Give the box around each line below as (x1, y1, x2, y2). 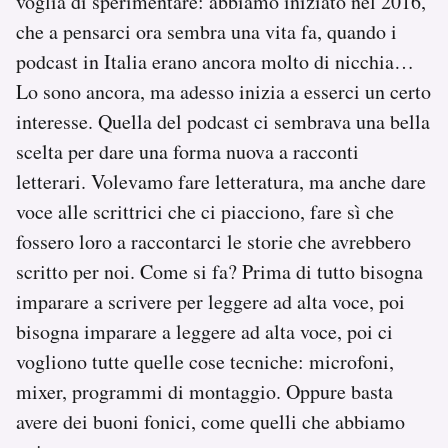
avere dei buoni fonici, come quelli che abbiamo (16, 407, 405, 435)
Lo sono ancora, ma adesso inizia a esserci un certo (16, 77, 431, 105)
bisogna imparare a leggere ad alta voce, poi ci (16, 317, 393, 345)
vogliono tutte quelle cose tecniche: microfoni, (16, 347, 394, 375)
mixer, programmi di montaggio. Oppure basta (16, 377, 393, 405)
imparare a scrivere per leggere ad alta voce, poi (16, 287, 405, 315)
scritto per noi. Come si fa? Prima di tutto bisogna (16, 257, 423, 285)
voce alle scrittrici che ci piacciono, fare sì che (16, 197, 394, 225)
